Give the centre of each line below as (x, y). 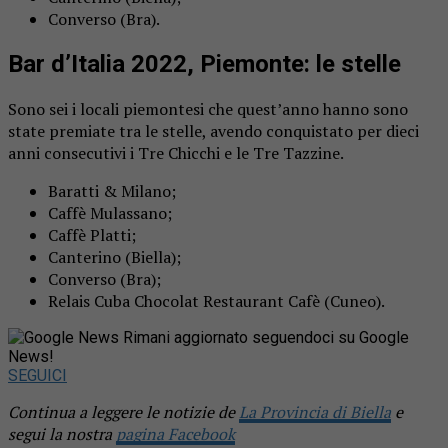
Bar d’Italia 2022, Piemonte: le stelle (204, 63)
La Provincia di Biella (315, 411)
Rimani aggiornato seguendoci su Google (266, 337)
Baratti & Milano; (112, 190)
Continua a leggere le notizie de (123, 411)
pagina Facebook (175, 433)
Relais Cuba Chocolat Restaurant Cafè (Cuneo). (216, 300)
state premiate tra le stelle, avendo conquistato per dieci (213, 130)
